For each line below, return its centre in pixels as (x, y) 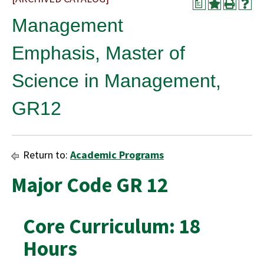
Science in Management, (116, 81)
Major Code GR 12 (90, 185)
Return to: (45, 155)
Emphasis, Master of (98, 53)
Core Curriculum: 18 (112, 226)
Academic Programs (117, 155)
